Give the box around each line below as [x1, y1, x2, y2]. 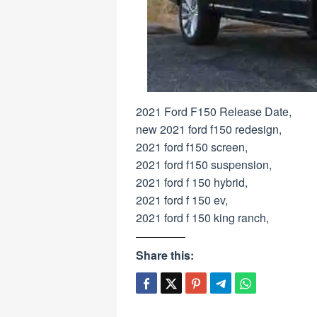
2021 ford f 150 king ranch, [136, 209, 269, 226]
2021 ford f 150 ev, [136, 192, 228, 208]
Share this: [136, 247, 194, 263]
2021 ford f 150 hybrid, [136, 174, 248, 190]
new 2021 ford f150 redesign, [136, 121, 282, 137]
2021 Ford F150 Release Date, [136, 103, 292, 120]
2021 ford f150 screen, [136, 139, 248, 155]
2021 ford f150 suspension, [136, 156, 272, 173]
